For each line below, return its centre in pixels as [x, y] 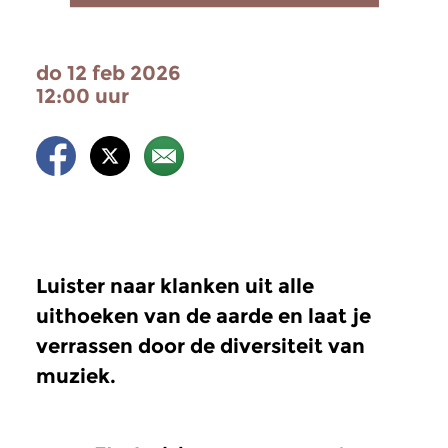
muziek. [76, 376]
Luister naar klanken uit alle [175, 286]
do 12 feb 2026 [108, 73]
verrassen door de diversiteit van [200, 346]
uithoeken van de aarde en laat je [203, 316]
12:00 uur [82, 96]
